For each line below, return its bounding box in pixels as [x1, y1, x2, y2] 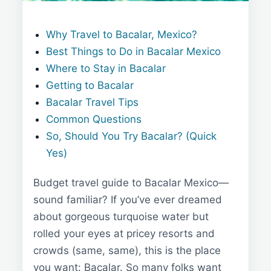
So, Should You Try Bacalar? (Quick [46, 130, 217, 142]
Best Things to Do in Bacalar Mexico [46, 45, 221, 57]
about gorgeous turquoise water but [33, 211, 209, 223]
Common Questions [46, 113, 142, 125]
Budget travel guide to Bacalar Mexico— [33, 177, 229, 189]
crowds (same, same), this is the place [33, 244, 221, 257]
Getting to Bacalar [46, 79, 134, 91]
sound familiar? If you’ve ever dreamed [33, 194, 222, 206]
